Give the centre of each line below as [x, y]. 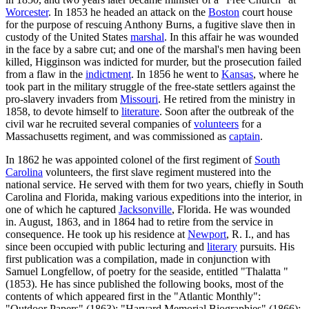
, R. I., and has [258, 234]
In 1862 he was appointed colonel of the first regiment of [130, 159]
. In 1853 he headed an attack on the [128, 12]
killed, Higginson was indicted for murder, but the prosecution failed [153, 61]
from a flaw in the [46, 74]
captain [245, 136]
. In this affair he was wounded [231, 37]
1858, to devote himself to [63, 111]
